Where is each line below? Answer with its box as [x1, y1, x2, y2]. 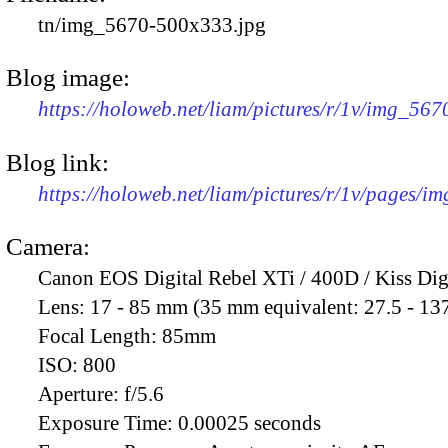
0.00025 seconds [178, 410, 321, 435]
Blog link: [6, 148, 109, 176]
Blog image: [6, 64, 130, 92]
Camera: [6, 232, 90, 260]
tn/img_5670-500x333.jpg [38, 12, 266, 37]
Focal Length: [38, 323, 162, 348]
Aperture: [38, 381, 124, 406]
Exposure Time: [38, 410, 178, 435]
